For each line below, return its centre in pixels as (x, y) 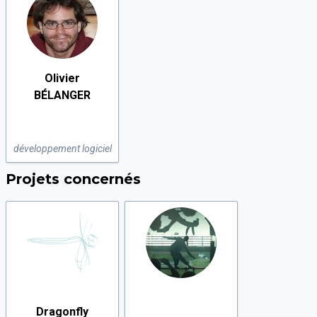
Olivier (62, 78)
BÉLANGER (62, 95)
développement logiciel (62, 149)
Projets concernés (73, 179)
